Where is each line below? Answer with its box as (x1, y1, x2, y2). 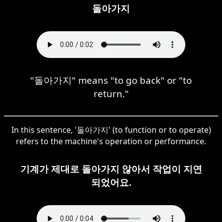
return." (93, 87, 129, 100)
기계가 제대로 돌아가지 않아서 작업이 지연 (20, 162, 202, 175)
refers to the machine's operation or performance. (16, 135, 206, 147)
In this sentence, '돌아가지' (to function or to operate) (11, 124, 211, 135)
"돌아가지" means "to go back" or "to (30, 73, 192, 86)
